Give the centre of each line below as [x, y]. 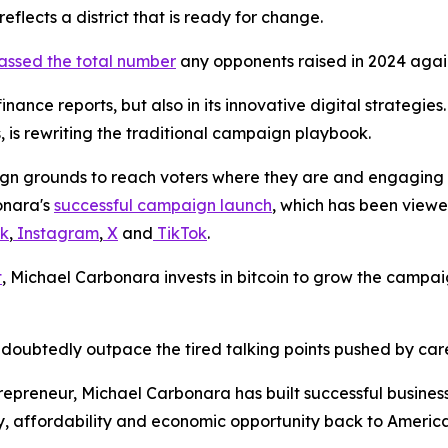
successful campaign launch [163, 205]
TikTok [182, 233]
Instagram [58, 233]
